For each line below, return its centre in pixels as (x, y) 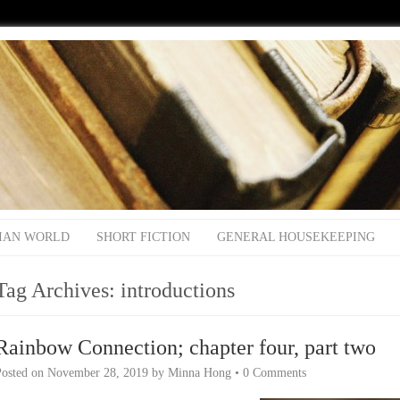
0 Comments (275, 373)
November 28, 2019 (98, 373)
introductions (178, 290)
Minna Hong (200, 373)
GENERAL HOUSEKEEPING (296, 237)
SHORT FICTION (143, 237)
